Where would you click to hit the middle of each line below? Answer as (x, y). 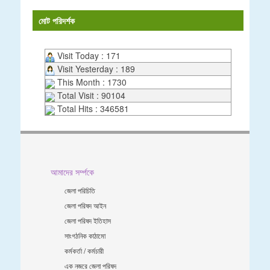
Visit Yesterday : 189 (95, 69)
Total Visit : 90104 (90, 96)
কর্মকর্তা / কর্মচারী (84, 251)
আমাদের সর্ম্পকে (72, 172)
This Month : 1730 (91, 82)
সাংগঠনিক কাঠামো (85, 236)
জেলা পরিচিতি (80, 190)
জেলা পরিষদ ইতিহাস (88, 221)
